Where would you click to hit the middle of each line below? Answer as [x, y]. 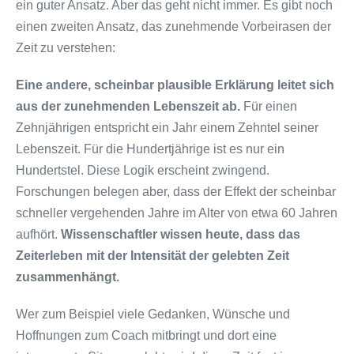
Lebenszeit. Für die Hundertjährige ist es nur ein [150, 149]
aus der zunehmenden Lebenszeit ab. [128, 106]
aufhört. [38, 234]
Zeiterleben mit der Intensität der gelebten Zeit [153, 255]
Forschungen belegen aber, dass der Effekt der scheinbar [176, 191]
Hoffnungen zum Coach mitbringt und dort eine [146, 335]
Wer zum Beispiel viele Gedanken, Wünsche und [153, 314]
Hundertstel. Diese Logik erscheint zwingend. [143, 170]
